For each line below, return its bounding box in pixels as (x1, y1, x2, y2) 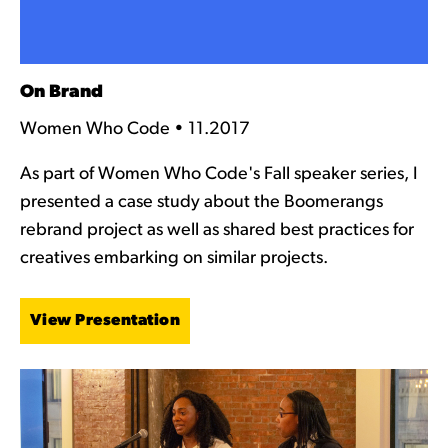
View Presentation (29, 312, 181, 329)
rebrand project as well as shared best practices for (19, 220, 414, 240)
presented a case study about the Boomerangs (19, 192, 383, 212)
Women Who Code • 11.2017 (19, 119, 250, 139)
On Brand (19, 82, 103, 102)
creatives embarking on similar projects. (19, 248, 328, 268)
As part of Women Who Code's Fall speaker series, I (19, 164, 417, 184)
